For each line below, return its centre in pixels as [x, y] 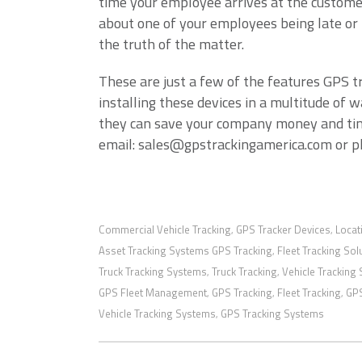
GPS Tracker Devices [283, 229]
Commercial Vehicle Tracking [165, 229]
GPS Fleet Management [153, 293]
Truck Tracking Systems [153, 271]
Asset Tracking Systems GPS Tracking [185, 250]
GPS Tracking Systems [272, 314]
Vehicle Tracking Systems [157, 314]
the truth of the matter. [171, 44]
